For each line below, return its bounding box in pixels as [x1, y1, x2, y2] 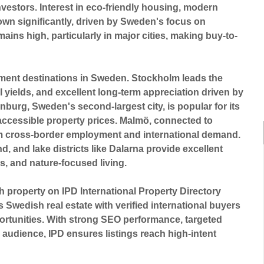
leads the [180, 73, 223, 84]
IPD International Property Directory [62, 186, 222, 197]
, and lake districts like [8, 144, 110, 154]
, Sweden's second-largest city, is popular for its [27, 101, 240, 112]
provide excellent [144, 144, 223, 154]
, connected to [149, 115, 213, 126]
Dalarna [109, 144, 144, 154]
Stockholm [131, 73, 180, 84]
